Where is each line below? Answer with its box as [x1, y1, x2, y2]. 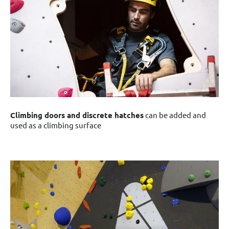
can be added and [144, 110, 206, 120]
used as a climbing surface [10, 120, 101, 130]
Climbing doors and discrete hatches [10, 110, 144, 121]
